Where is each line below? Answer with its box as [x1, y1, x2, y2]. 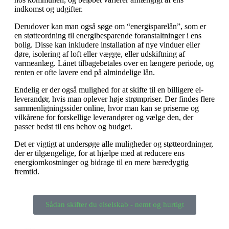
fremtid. [14, 167, 39, 176]
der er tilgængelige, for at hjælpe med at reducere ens [14, 148, 185, 157]
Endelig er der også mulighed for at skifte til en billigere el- [14, 85, 203, 94]
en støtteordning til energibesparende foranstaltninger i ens [14, 31, 201, 40]
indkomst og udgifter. [14, 4, 83, 13]
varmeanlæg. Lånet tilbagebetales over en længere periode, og [14, 58, 214, 67]
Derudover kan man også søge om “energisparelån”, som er [14, 21, 206, 31]
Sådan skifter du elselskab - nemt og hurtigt [45, 200, 184, 209]
